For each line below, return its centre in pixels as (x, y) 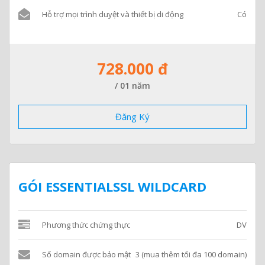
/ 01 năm (132, 85)
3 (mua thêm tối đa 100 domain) (191, 254)
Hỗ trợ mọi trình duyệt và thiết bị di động (113, 14)
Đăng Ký (132, 116)
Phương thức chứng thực (86, 224)
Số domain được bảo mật (86, 254)
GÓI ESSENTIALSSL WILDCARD (112, 186)
